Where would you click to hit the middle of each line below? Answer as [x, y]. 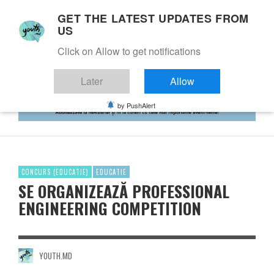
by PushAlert [136, 105]
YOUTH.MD [55, 255]
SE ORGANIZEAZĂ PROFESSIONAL [124, 191]
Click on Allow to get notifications [129, 51]
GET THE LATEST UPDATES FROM [153, 18]
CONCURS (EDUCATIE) [55, 172]
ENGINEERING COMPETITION [110, 208]
